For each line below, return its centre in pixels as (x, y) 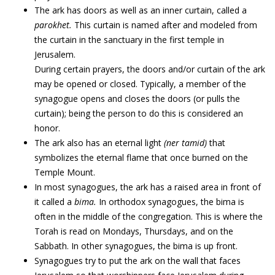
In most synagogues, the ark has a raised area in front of (148, 187)
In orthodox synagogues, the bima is (170, 202)
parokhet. (53, 25)
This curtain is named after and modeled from (165, 25)
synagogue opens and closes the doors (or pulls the (137, 99)
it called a (54, 202)
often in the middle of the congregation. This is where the (149, 216)
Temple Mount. (65, 172)
